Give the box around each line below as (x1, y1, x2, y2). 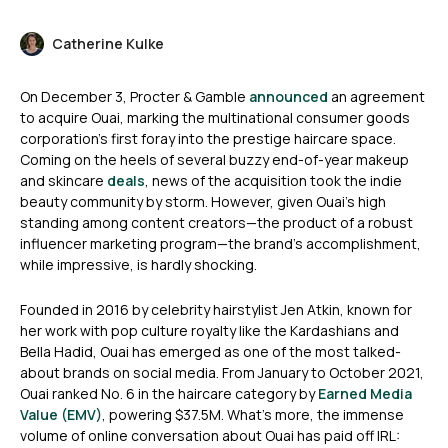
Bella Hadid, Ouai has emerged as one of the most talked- (20, 342, 401, 362)
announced (249, 87, 328, 107)
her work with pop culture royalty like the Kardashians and (20, 321, 399, 341)
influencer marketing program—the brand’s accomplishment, (20, 234, 421, 254)
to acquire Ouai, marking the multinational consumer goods (20, 108, 410, 128)
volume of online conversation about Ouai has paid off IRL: (20, 426, 400, 446)
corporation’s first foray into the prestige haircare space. (20, 129, 396, 149)
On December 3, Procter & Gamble (20, 87, 249, 107)
